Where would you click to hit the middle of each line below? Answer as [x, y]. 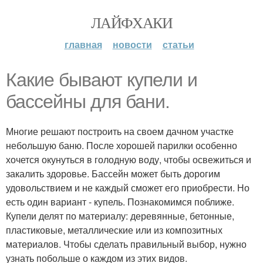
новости [132, 44]
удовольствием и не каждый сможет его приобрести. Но [128, 188]
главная [83, 44]
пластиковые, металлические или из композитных [114, 230]
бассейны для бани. [88, 102]
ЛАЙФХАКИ [131, 22]
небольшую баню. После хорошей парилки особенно [122, 145]
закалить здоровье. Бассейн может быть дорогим [113, 173]
